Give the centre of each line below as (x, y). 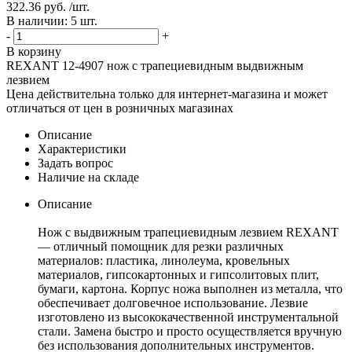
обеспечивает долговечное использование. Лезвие (173, 302)
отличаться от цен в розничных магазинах (120, 108)
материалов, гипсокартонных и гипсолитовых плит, (178, 274)
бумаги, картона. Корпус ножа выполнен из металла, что (190, 288)
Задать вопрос (75, 163)
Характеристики (82, 148)
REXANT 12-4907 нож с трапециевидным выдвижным (155, 65)
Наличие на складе (88, 177)
